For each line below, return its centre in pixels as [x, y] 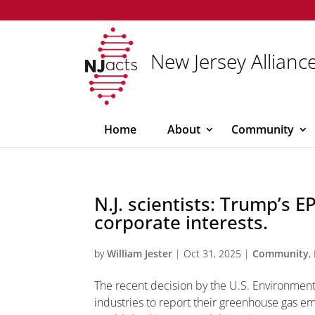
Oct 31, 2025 [213, 253]
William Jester [140, 253]
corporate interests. [181, 222]
